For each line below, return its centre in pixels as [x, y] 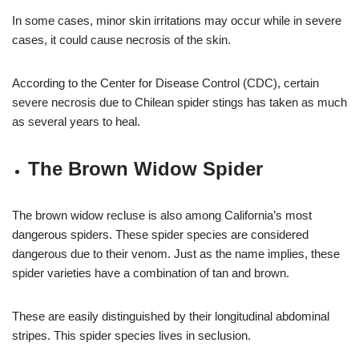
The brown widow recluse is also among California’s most [162, 215]
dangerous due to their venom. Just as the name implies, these [176, 253]
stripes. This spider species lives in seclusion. [131, 335]
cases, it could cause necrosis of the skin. [121, 39]
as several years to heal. [76, 121]
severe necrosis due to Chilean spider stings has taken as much [179, 102]
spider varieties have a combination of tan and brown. [151, 272]
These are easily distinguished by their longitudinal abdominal [171, 316]
